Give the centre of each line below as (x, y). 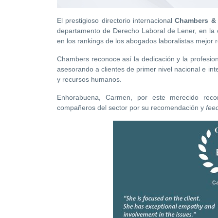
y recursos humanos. (90, 80)
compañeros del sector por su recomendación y (131, 108)
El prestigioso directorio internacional (116, 21)
